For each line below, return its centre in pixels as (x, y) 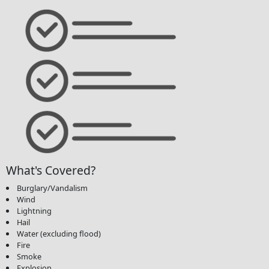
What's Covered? (50, 170)
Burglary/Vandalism (53, 188)
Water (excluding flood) (59, 233)
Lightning (35, 210)
